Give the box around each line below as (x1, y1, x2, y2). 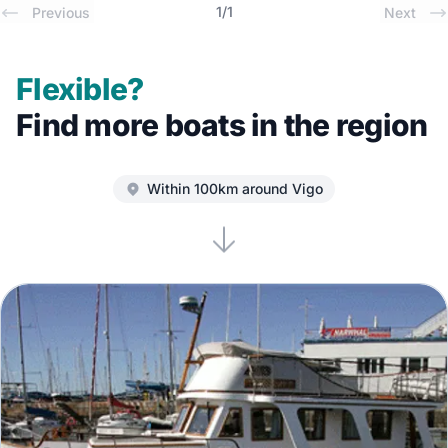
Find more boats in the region (16, 107, 428, 144)
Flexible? (16, 71, 144, 108)
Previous (32, 4, 90, 22)
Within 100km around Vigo (147, 180, 323, 198)
